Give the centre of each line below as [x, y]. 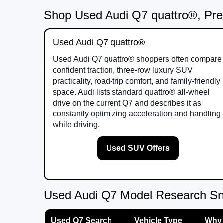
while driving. [76, 125]
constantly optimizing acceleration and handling [137, 114]
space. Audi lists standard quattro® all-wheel [131, 92]
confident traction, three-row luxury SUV [123, 70]
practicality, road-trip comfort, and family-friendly [136, 81]
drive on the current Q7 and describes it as [127, 103]
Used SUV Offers [138, 148]
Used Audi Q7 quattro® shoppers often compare [137, 59]
